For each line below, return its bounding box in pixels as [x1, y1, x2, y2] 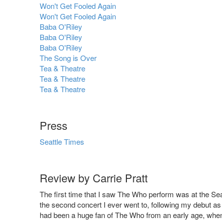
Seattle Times [40, 136, 84, 147]
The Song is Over [40, 53, 97, 63]
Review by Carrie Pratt [40, 170, 148, 186]
